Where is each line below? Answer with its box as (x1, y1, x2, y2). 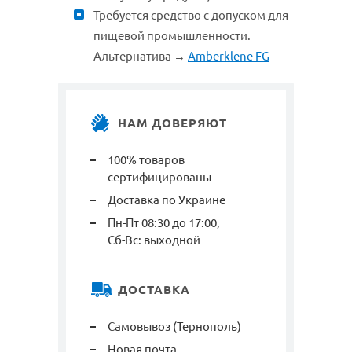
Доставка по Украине (108, 193, 225, 207)
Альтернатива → (93, 49, 188, 64)
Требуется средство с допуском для (93, 9, 288, 23)
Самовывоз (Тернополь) (108, 320, 241, 334)
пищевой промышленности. (93, 29, 251, 43)
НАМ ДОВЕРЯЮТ (118, 116, 227, 130)
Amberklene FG (188, 49, 269, 64)
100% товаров (108, 153, 185, 167)
